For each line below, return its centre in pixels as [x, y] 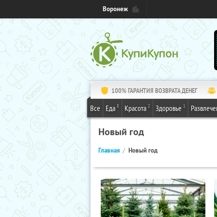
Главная [109, 150]
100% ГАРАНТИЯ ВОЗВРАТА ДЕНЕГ [154, 91]
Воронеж [115, 9]
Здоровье [169, 108]
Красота [135, 108]
